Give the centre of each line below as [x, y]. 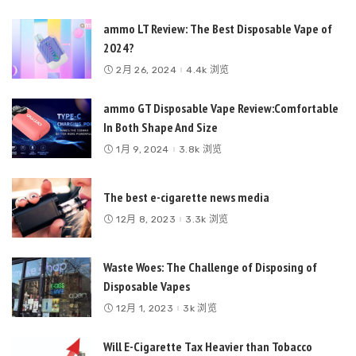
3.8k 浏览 [200, 149]
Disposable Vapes [147, 286]
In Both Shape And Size [161, 127]
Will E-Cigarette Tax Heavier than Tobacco [208, 346]
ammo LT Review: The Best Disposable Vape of [218, 29]
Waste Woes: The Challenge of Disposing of [210, 267]
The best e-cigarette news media [186, 197]
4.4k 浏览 [208, 70]
